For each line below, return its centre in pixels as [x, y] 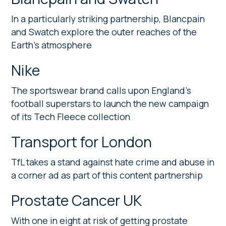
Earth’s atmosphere [52, 45]
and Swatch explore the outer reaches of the [104, 32]
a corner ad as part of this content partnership [107, 175]
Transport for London [82, 142]
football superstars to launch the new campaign [110, 103]
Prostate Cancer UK [77, 200]
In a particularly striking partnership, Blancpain [108, 18]
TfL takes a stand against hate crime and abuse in [113, 162]
